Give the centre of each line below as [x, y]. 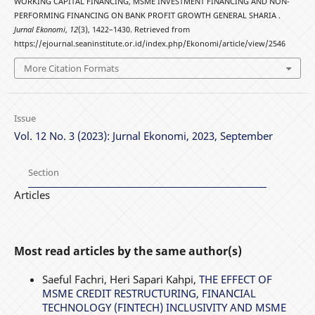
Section [43, 172]
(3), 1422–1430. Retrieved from [134, 29]
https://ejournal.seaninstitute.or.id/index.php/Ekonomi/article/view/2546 [149, 43]
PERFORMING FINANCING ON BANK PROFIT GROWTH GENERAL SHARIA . [147, 15]
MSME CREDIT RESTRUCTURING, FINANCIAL [149, 294]
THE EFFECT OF [235, 279]
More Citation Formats [71, 69]
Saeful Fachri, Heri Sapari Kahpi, [120, 279]
